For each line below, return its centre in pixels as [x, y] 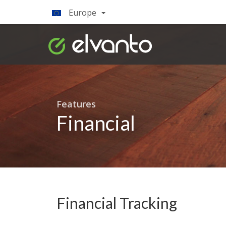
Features [76, 104]
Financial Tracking [117, 203]
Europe [82, 13]
